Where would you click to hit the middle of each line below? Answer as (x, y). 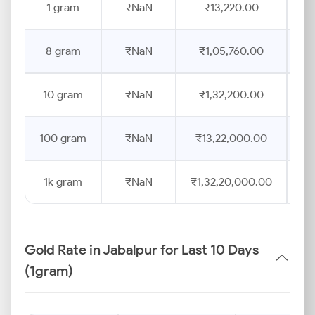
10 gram (63, 95)
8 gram (63, 51)
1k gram (63, 182)
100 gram (63, 138)
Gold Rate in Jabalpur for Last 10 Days (142, 250)
